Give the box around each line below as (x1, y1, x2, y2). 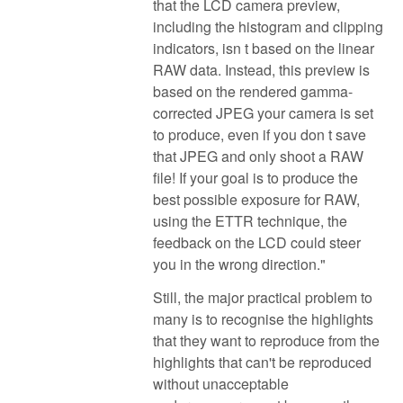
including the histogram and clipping (153, 15, 383, 37)
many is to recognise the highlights (153, 308, 373, 329)
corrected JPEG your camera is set (153, 102, 373, 123)
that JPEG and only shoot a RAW (153, 145, 363, 166)
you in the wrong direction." (153, 253, 326, 274)
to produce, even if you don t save (153, 123, 366, 145)
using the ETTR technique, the (153, 210, 347, 231)
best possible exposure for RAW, (153, 188, 360, 210)
